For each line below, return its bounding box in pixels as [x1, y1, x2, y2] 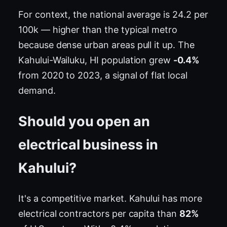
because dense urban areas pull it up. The [18, 40, 195, 51]
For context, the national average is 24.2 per [18, 9, 208, 20]
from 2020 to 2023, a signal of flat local [18, 70, 187, 81]
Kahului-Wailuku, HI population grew [18, 55, 174, 66]
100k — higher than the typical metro [18, 24, 178, 35]
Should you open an [18, 112, 150, 130]
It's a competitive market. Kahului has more [18, 193, 202, 204]
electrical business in [18, 136, 158, 153]
